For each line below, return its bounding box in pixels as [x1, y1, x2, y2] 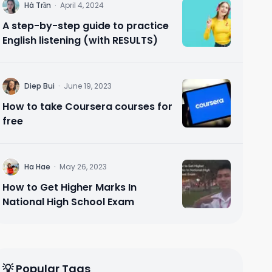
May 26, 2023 [59, 161, 107, 172]
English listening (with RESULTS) [2, 33, 158, 47]
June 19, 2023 [64, 81, 112, 91]
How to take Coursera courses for [2, 100, 172, 114]
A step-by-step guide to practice [2, 19, 169, 33]
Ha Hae [24, 161, 50, 172]
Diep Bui [24, 81, 55, 91]
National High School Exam [2, 195, 134, 209]
